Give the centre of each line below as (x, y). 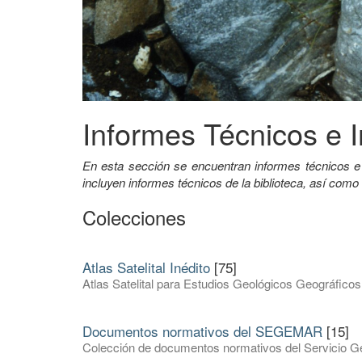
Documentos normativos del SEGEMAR (202, 331)
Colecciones (134, 217)
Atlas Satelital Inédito (146, 267)
